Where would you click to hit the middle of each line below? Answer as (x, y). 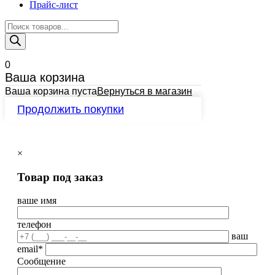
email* (30, 249)
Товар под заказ (60, 177)
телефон (34, 225)
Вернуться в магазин (145, 91)
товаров (21, 36)
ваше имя (37, 201)
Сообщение (41, 261)
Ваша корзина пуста (51, 91)
